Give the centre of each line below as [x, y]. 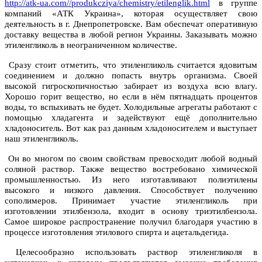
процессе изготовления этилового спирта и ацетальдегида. [117, 232]
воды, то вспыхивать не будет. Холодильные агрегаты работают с [131, 107]
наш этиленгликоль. [42, 139]
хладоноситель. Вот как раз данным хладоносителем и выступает [131, 128]
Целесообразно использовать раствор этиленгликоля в [131, 252]
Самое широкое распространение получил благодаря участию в [131, 222]
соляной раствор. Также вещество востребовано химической [131, 169]
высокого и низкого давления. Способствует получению [131, 190]
